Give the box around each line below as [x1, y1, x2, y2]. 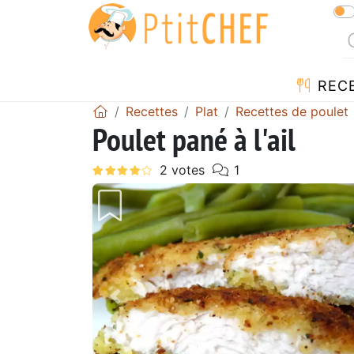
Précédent [114, 297, 192, 317]
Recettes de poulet [235, 103, 348, 119]
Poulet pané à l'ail [92, 118, 296, 160]
